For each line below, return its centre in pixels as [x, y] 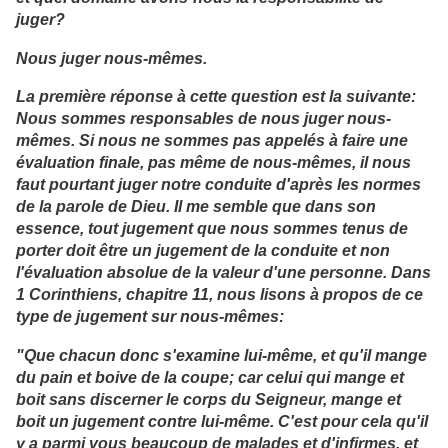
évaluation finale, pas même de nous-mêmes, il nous [213, 162]
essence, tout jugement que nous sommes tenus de [212, 228]
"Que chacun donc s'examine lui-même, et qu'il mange [221, 354]
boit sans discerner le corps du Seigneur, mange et [208, 398]
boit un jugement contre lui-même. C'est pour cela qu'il [222, 420]
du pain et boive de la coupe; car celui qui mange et [210, 376]
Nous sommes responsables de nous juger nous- [203, 118]
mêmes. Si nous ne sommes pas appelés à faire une [212, 140]
